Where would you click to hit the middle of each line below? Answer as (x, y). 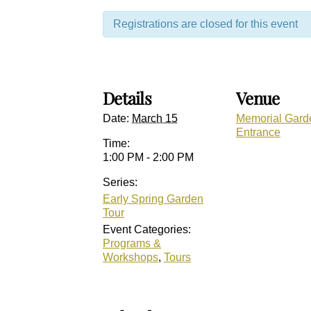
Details (127, 98)
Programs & (132, 244)
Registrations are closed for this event (205, 24)
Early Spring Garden (153, 199)
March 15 (155, 119)
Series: (120, 183)
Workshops (131, 258)
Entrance (258, 133)
